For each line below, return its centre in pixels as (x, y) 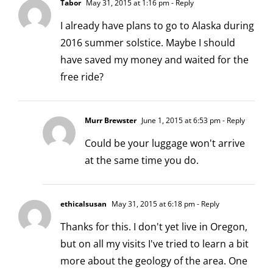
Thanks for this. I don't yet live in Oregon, (154, 227)
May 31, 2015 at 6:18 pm (152, 204)
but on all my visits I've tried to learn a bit (154, 244)
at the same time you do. (142, 161)
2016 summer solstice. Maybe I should (148, 43)
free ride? (82, 77)
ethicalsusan (83, 204)
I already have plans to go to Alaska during (157, 26)
